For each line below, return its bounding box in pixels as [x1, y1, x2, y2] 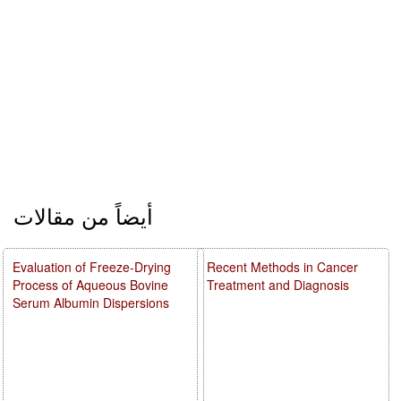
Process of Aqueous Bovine [13, 275, 168, 294]
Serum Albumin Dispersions [13, 293, 169, 311]
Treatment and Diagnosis [207, 275, 350, 294]
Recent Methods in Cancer [207, 257, 359, 276]
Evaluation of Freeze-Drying [13, 257, 171, 276]
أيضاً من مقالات [13, 199, 153, 231]
